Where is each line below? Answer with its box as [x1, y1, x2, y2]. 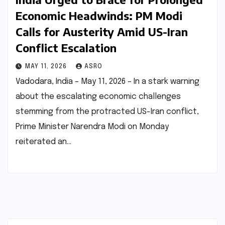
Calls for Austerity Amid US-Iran [16, 25, 188, 39]
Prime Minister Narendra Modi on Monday [16, 123, 169, 132]
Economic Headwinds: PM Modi [16, 9, 182, 23]
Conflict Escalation [16, 41, 117, 55]
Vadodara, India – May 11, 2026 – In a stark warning [16, 77, 199, 86]
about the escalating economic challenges [16, 92, 181, 101]
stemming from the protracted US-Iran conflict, [16, 107, 199, 117]
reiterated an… [16, 138, 71, 147]
